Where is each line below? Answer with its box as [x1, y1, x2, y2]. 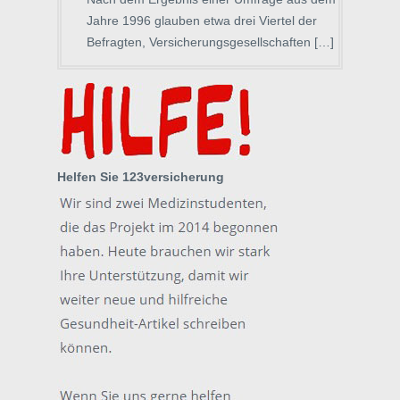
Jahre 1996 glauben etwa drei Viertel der [87, 13, 317, 28]
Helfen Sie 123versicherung [57, 170, 224, 184]
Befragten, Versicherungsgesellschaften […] [87, 35, 334, 49]
